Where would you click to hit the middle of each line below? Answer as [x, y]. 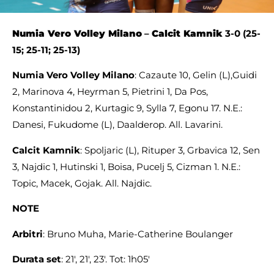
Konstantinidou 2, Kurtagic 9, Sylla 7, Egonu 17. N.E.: [127, 108]
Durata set [37, 259]
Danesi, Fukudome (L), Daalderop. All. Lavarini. [117, 125]
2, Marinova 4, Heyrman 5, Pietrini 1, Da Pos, [110, 92]
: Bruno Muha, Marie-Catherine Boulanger [138, 234]
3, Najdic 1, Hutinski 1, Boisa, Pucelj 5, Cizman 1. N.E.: [126, 166]
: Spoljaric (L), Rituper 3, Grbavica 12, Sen [170, 150]
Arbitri [28, 234]
